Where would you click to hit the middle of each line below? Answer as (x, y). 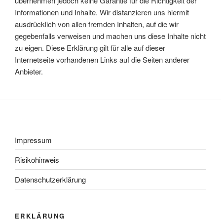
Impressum (33, 140)
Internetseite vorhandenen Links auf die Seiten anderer (102, 59)
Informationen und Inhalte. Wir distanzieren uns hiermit (102, 12)
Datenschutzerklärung (50, 179)
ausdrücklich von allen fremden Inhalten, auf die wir (97, 24)
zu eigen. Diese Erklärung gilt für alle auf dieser (90, 48)
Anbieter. (29, 71)
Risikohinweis (37, 159)
